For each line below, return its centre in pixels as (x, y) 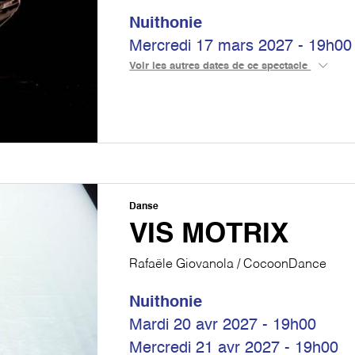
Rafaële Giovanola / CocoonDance (228, 265)
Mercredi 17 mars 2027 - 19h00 (241, 47)
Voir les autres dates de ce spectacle (220, 66)
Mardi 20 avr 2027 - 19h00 (223, 326)
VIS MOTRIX (209, 235)
